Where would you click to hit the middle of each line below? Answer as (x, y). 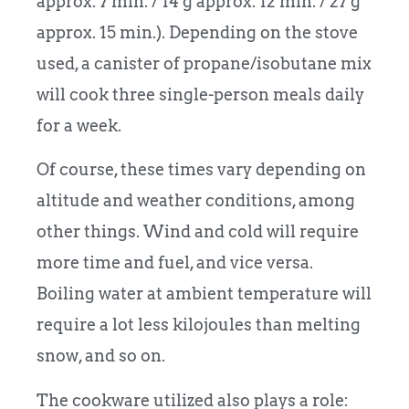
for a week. (81, 125)
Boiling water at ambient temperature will (204, 294)
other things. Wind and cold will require (198, 232)
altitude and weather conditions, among (196, 201)
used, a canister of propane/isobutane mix (204, 63)
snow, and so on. (101, 356)
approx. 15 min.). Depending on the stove (197, 32)
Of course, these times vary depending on (201, 170)
